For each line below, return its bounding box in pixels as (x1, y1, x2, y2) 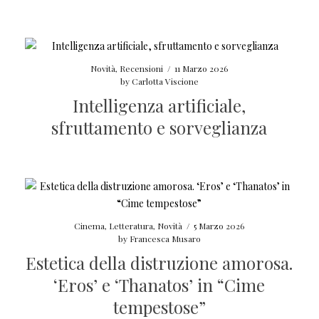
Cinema (74, 219, 105, 231)
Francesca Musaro (129, 232, 201, 244)
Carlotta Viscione (131, 75, 199, 87)
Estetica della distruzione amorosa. (26, 251, 293, 274)
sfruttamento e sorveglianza (51, 115, 268, 139)
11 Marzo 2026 (174, 62, 229, 74)
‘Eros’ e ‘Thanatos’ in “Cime (53, 273, 266, 296)
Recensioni (120, 62, 164, 74)
